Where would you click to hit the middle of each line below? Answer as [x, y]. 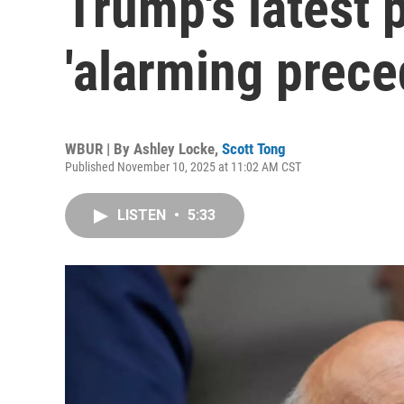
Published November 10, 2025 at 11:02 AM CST [183, 167]
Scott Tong [254, 149]
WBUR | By [99, 149]
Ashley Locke [174, 149]
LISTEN [143, 215]
